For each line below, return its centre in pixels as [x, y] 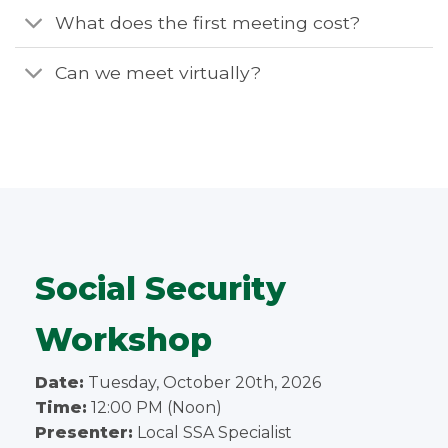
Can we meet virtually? [158, 73]
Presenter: [83, 432]
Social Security [160, 288]
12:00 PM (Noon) [154, 407]
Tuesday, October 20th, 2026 [202, 382]
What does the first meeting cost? [208, 22]
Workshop [123, 339]
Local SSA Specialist [212, 432]
